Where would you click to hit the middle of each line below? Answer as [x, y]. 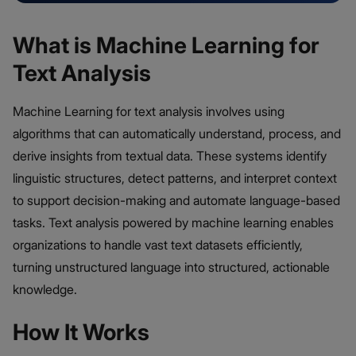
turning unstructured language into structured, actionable [171, 267]
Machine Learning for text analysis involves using [149, 111]
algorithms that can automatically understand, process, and [177, 133]
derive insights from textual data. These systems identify [170, 155]
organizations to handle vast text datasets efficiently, [158, 244]
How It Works [81, 332]
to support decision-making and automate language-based [176, 200]
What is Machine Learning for [166, 45]
